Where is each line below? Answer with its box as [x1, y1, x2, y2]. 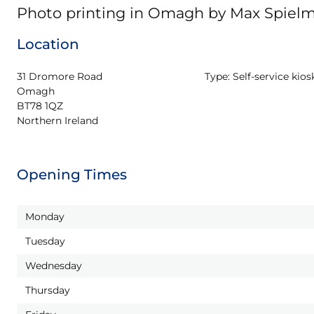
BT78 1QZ [17, 100, 63, 112]
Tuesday [25, 235, 65, 247]
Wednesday [25, 259, 82, 272]
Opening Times [17, 166, 127, 183]
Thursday [25, 284, 70, 296]
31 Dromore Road [17, 70, 102, 83]
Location [17, 36, 79, 53]
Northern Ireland [17, 114, 98, 127]
